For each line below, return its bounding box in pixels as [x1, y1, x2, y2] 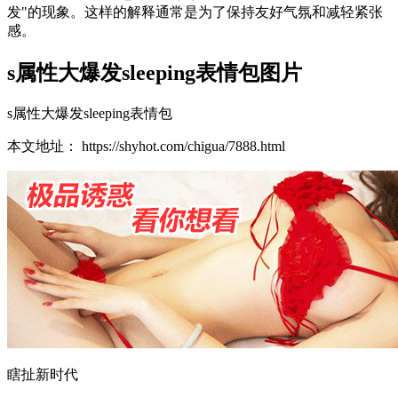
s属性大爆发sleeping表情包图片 [7, 60, 302, 84]
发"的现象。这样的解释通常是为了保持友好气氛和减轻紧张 [7, 4, 383, 20]
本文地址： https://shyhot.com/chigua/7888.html [7, 138, 285, 154]
